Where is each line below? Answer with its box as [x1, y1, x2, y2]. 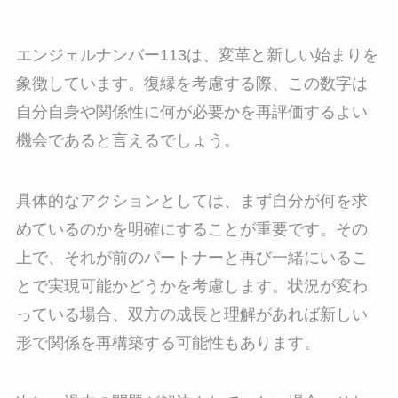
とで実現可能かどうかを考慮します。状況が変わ [15, 276, 368, 295]
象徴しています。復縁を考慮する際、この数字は [15, 74, 368, 92]
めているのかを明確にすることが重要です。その [15, 219, 368, 238]
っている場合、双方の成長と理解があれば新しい [15, 305, 368, 323]
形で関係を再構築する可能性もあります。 [15, 333, 320, 352]
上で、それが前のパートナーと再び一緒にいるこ [15, 248, 368, 267]
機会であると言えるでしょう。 [15, 131, 240, 149]
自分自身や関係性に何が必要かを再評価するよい [15, 102, 368, 121]
